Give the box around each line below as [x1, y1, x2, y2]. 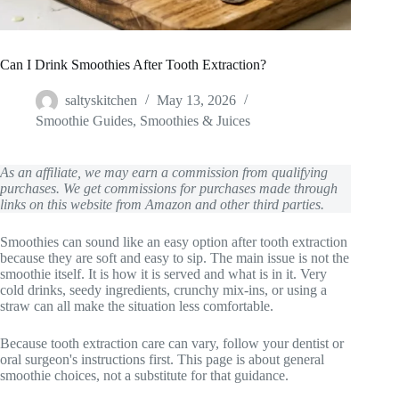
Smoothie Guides [36, 113, 133, 129]
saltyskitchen [65, 93, 137, 109]
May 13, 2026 [157, 93, 236, 109]
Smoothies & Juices [140, 113, 250, 129]
